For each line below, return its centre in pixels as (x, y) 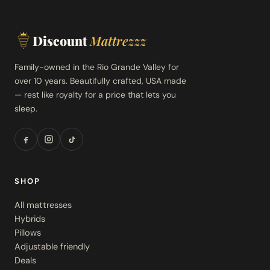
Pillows (28, 233)
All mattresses (43, 205)
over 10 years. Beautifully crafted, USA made (100, 81)
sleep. (26, 109)
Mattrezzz (117, 41)
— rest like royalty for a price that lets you (95, 95)
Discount (60, 41)
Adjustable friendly (52, 247)
